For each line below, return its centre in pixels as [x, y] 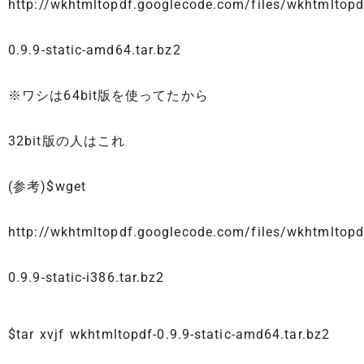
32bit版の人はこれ [67, 141]
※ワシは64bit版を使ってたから [108, 95]
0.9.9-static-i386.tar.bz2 [87, 277]
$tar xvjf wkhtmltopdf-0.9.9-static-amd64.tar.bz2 [169, 335]
